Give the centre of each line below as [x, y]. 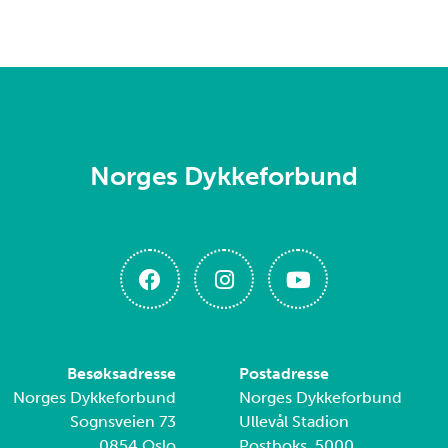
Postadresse [284, 373]
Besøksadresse [121, 373]
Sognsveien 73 [123, 421]
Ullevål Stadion [294, 421]
